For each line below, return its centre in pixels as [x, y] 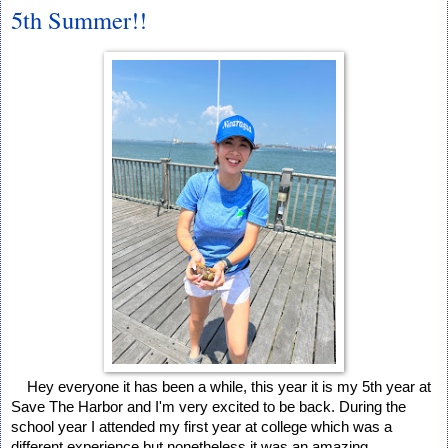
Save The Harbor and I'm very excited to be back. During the [208, 406]
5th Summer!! [79, 19]
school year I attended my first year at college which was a [201, 426]
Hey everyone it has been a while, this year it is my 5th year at [229, 386]
